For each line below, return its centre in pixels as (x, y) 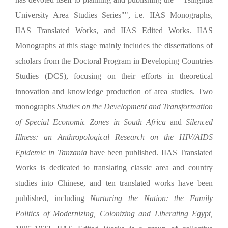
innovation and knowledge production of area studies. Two (114, 91)
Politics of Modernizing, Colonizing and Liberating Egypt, (114, 213)
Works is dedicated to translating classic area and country (114, 167)
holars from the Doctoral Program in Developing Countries (117, 61)
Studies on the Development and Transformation (135, 106)
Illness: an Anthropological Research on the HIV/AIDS (114, 137)
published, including (53, 198)
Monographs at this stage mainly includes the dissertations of (114, 45)
